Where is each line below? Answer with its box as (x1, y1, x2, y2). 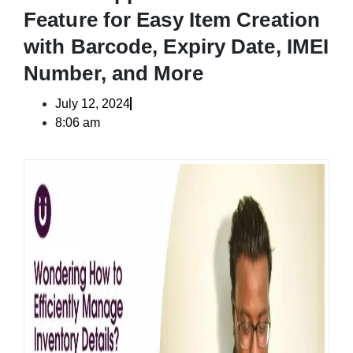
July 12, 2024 (55, 97, 130, 111)
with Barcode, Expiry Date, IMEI (24, 35, 329, 59)
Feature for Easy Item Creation (24, 8, 321, 32)
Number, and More (24, 61, 203, 86)
